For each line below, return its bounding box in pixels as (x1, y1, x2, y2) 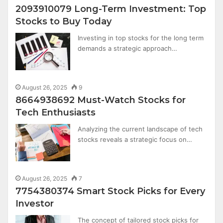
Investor (15, 198, 54, 209)
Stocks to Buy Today (15, 16, 112, 27)
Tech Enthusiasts (15, 107, 96, 118)
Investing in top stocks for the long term (78, 34, 204, 42)
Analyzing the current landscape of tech (78, 125, 203, 133)
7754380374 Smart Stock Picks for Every (15, 186, 206, 197)
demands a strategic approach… (78, 44, 178, 52)
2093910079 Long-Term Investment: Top (15, 3, 207, 14)
